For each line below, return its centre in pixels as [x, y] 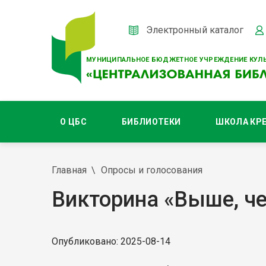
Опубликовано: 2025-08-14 [111, 241]
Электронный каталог [195, 30]
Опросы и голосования [152, 170]
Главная [69, 170]
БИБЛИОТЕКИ [151, 122]
